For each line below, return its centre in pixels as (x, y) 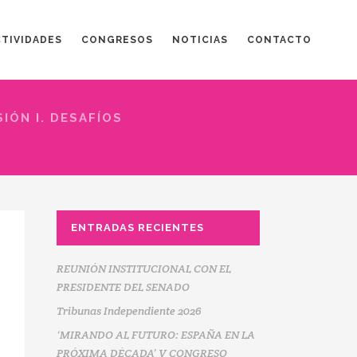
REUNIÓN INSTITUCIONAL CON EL (144, 269)
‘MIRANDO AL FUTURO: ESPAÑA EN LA (156, 335)
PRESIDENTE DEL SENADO (123, 287)
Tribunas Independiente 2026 (129, 311)
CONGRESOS (117, 40)
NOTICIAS (200, 40)
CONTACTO (279, 40)
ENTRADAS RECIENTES (137, 228)
